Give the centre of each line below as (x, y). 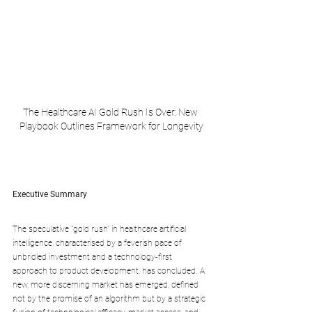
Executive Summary (50, 194)
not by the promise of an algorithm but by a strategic (110, 298)
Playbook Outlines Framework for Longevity (111, 126)
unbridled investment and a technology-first (93, 257)
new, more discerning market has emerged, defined (107, 284)
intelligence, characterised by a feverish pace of (98, 243)
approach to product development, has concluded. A (110, 271)
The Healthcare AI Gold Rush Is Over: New (111, 112)
